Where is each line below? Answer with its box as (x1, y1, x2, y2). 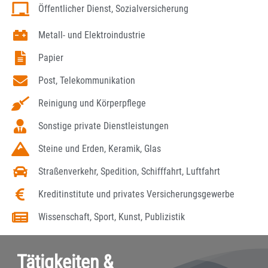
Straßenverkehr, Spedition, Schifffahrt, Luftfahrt (38, 166, 220, 178)
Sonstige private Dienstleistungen (38, 120, 169, 132)
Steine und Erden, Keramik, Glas (38, 143, 161, 155)
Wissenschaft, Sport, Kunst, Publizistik (38, 211, 185, 223)
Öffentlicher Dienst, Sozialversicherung (38, 3, 188, 15)
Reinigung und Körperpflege (38, 98, 146, 109)
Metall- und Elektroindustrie (38, 29, 145, 41)
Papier (38, 52, 63, 64)
